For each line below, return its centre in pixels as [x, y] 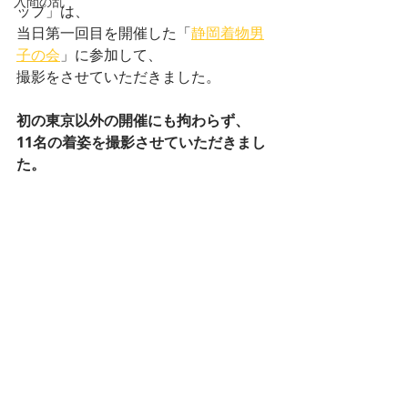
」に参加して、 [111, 55]
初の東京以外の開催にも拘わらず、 [133, 120]
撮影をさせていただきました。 [118, 76]
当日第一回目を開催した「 [104, 33]
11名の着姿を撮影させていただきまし [141, 142]
